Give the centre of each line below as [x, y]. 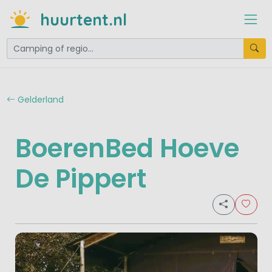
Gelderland [39, 99]
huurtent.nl [83, 19]
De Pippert [80, 179]
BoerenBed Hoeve [127, 149]
